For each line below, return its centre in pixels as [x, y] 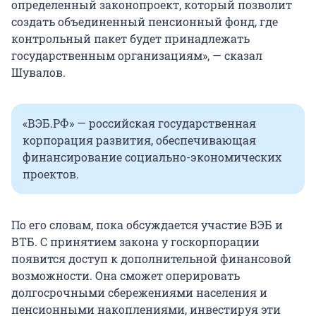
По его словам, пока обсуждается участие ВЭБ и [147, 225]
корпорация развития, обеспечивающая [139, 140]
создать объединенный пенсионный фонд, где [145, 22]
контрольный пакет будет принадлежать [130, 39]
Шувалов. [38, 73]
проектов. [52, 174]
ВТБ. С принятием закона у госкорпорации [135, 242]
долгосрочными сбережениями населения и [139, 293]
